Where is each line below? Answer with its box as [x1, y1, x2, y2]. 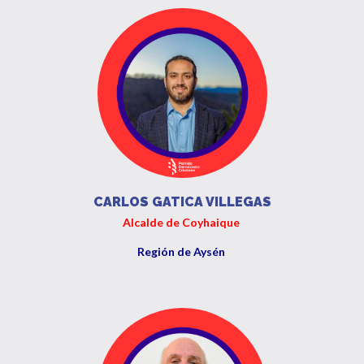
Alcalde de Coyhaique [122, 215, 242, 229]
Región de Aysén [136, 245, 227, 258]
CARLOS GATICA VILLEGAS [93, 194, 271, 210]
